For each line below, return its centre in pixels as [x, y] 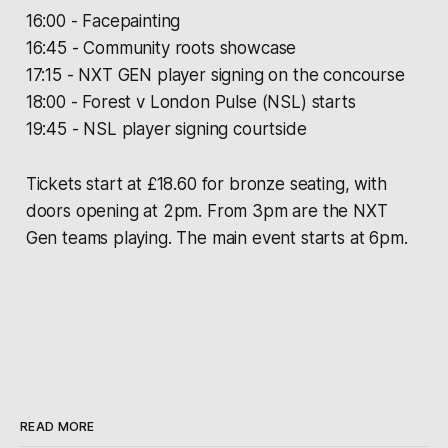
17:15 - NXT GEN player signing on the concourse [215, 74]
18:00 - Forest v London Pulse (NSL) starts [190, 101]
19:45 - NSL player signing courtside [166, 128]
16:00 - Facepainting [103, 20]
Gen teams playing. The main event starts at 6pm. [216, 237]
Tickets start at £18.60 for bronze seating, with [206, 183]
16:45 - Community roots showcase [161, 47]
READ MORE [57, 426]
